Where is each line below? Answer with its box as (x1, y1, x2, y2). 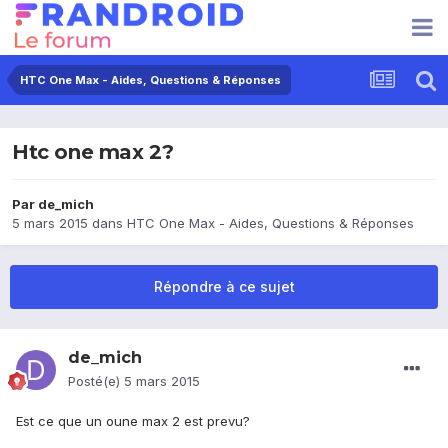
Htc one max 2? (12, 140, 174, 165)
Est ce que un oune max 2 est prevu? (16, 413, 250, 430)
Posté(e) (68, 373, 124, 390)
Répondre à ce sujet (153, 278, 295, 296)
